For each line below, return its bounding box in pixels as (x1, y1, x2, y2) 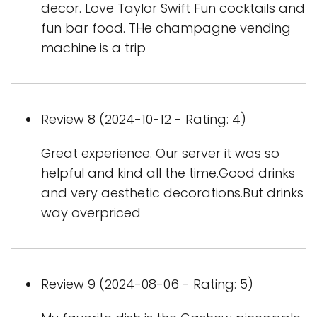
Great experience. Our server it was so (41, 144, 279, 163)
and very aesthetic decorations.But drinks (41, 184, 304, 202)
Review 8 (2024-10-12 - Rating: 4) (41, 110, 246, 129)
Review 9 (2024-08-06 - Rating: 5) (41, 275, 253, 294)
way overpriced (41, 204, 141, 222)
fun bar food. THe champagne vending (41, 19, 291, 38)
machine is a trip (41, 39, 146, 57)
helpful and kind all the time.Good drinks (41, 164, 295, 183)
